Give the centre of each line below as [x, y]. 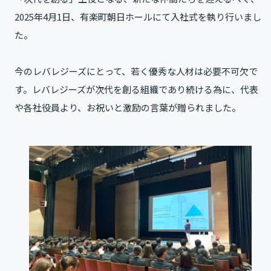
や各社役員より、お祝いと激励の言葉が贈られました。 [128, 108]
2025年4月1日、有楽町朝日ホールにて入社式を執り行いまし [138, 17]
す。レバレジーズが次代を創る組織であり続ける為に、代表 [136, 90]
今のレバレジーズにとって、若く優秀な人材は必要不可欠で [136, 71]
